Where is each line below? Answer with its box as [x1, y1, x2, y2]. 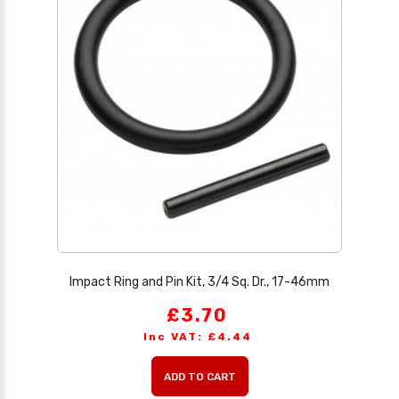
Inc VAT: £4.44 [142, 330, 252, 343]
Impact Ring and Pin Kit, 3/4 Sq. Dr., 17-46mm [69, 273, 330, 289]
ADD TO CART [163, 370, 236, 383]
